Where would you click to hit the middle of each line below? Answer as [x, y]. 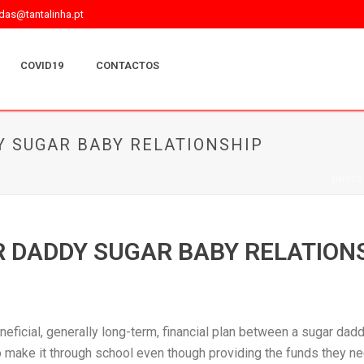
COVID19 [42, 66]
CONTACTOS [128, 66]
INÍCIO [347, 179]
